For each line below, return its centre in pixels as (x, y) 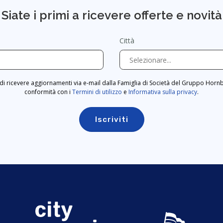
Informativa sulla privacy (163, 92)
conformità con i (48, 92)
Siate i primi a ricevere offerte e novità (111, 15)
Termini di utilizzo (97, 92)
